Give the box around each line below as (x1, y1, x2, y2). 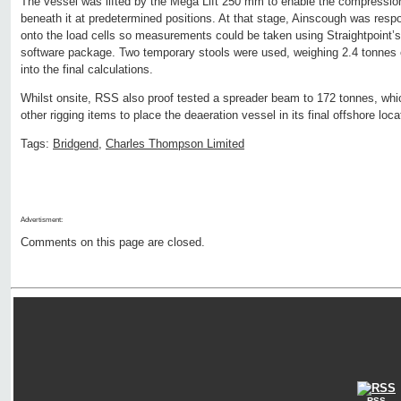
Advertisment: (21, 216, 63, 225)
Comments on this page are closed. (21, 235, 205, 250)
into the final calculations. (21, 63, 153, 77)
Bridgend (53, 137, 98, 151)
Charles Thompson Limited (106, 137, 244, 151)
